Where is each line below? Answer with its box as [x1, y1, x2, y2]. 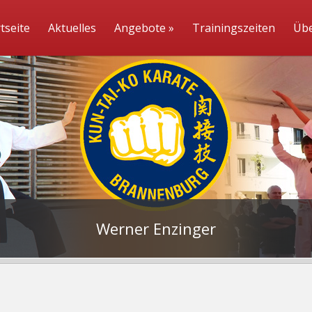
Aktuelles [48, 20, 96, 36]
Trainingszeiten [192, 20, 275, 36]
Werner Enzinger [96, 218, 216, 239]
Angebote [114, 20, 166, 36]
